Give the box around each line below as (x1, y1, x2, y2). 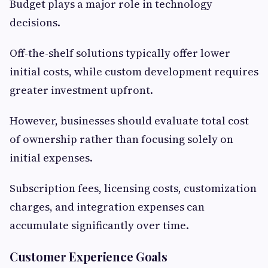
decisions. (10, 15, 60, 31)
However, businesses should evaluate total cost (10, 113, 249, 129)
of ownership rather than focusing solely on (10, 132, 233, 147)
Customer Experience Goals (10, 248, 167, 265)
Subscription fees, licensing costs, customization (10, 181, 257, 196)
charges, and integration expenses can (10, 199, 205, 215)
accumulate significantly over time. (10, 218, 189, 233)
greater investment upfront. (10, 83, 153, 98)
